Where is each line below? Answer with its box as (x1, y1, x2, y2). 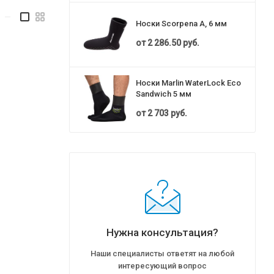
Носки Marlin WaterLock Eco (136, 78, 241, 88)
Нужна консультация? (106, 226, 218, 239)
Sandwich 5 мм (136, 89, 191, 99)
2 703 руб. (147, 108, 187, 119)
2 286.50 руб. (147, 38, 199, 48)
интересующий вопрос (118, 261, 207, 270)
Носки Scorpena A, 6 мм (136, 19, 227, 29)
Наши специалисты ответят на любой (91, 248, 234, 258)
